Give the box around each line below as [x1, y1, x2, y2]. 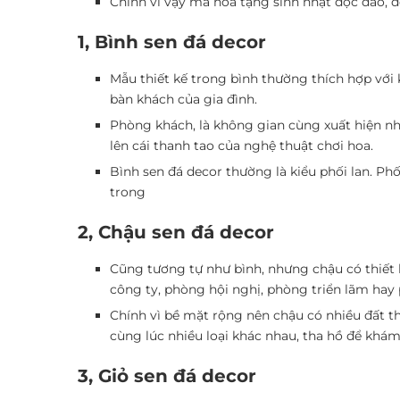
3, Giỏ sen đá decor [78, 364, 256, 387]
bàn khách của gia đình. [110, 90, 261, 107]
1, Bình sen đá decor [78, 30, 266, 53]
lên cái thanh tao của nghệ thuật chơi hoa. [110, 137, 373, 154]
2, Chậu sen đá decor [78, 221, 274, 243]
